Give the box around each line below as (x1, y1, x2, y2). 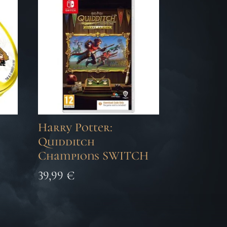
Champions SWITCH (38, 148, 149, 163)
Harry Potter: (38, 120, 113, 135)
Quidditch (38, 134, 95, 149)
